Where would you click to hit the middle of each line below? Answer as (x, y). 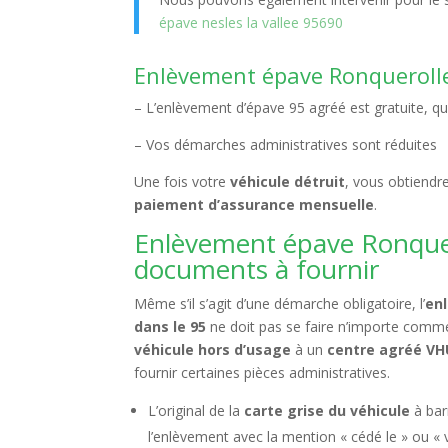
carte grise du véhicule (327, 410)
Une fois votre (182, 181)
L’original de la (196, 410)
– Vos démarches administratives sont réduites (286, 144)
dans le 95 (170, 326)
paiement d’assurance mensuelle (254, 204)
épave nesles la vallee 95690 (251, 22)
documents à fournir (257, 269)
